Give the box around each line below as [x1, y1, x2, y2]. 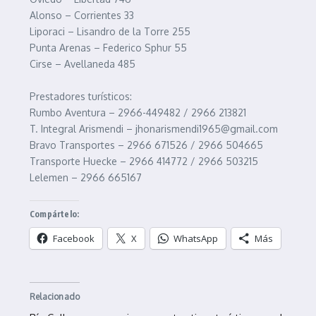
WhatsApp [174, 232, 218, 245]
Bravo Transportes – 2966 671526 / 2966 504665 [30, 139, 263, 151]
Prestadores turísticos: [30, 90, 132, 102]
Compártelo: [30, 209, 80, 219]
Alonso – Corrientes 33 [30, 9, 134, 21]
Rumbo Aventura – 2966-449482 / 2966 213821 [30, 107, 246, 119]
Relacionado [30, 291, 80, 302]
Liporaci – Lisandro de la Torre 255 [30, 25, 190, 37]
